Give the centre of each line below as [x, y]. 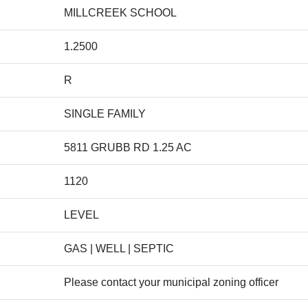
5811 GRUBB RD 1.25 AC [128, 147]
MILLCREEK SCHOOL [120, 13]
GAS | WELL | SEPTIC [119, 249]
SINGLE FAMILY [105, 114]
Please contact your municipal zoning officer [171, 282]
